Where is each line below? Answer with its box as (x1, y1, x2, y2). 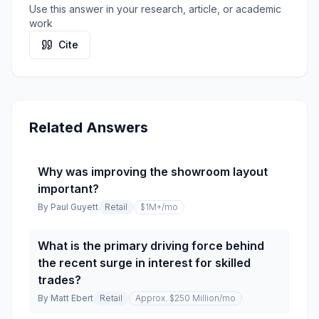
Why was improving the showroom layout (38, 164, 268, 179)
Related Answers (29, 119, 148, 136)
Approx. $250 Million (135, 293, 219, 303)
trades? (38, 273, 81, 287)
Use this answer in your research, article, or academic (29, 3, 281, 15)
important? (38, 182, 99, 196)
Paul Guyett (51, 202, 98, 212)
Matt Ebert (51, 293, 93, 303)
